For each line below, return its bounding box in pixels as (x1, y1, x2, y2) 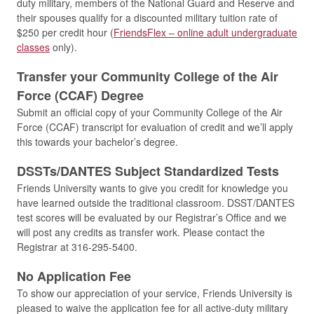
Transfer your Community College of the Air (17, 67, 278, 86)
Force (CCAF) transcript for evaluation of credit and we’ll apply (17, 120, 293, 135)
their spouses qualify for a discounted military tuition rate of (17, 11, 278, 25)
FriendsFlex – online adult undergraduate (114, 25, 297, 40)
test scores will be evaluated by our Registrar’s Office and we (17, 210, 287, 225)
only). (50, 40, 77, 55)
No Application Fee (17, 267, 131, 286)
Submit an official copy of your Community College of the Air (17, 105, 282, 120)
